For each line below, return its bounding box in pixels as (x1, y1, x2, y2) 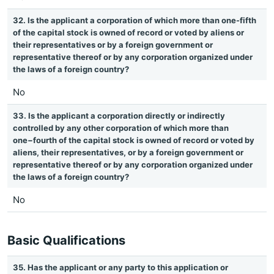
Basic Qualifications (7, 233, 125, 248)
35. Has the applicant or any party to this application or (13, 262, 228, 272)
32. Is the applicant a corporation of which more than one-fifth (13, 15, 256, 25)
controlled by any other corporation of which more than (13, 123, 229, 133)
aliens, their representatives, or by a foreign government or (13, 147, 243, 157)
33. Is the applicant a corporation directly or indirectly (13, 111, 225, 120)
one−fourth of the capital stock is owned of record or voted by (13, 135, 254, 145)
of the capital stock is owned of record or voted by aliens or (13, 28, 244, 37)
